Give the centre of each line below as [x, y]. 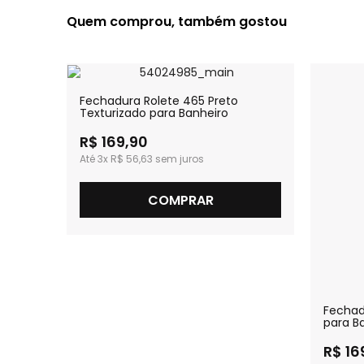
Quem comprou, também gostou [177, 22]
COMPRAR [180, 200]
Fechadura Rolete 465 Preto [159, 100]
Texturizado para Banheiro [154, 113]
